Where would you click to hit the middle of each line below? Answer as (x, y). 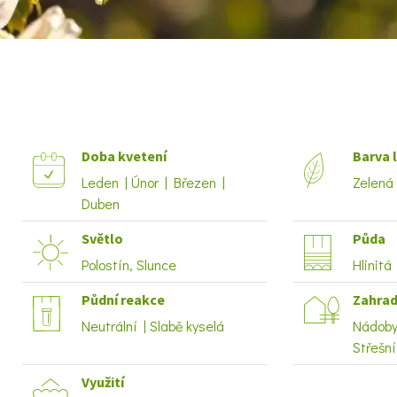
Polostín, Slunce (129, 265)
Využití (103, 382)
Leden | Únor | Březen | (153, 182)
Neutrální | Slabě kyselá (153, 326)
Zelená (373, 182)
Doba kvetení (124, 156)
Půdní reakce (123, 300)
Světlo (102, 238)
